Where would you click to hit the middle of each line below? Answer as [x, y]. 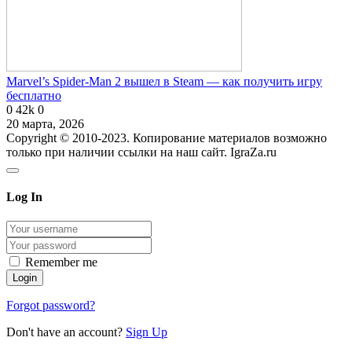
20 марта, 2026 [45, 123]
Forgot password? [51, 306]
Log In [24, 196]
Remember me [61, 262]
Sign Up [147, 332]
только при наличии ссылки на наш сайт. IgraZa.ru [141, 152]
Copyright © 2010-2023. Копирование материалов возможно [167, 137]
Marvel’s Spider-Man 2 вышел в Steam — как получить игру [164, 81]
